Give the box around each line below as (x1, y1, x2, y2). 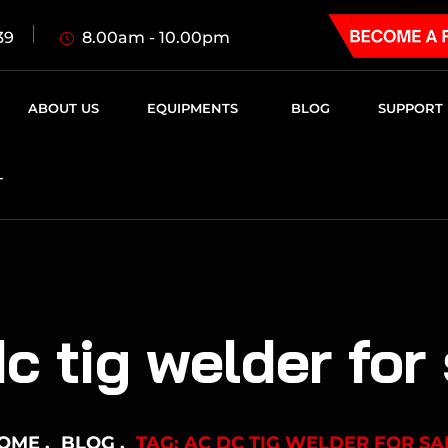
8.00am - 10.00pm (82, 27, 230, 47)
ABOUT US (27, 100, 99, 116)
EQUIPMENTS (146, 100, 238, 116)
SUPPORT (377, 100, 443, 116)
